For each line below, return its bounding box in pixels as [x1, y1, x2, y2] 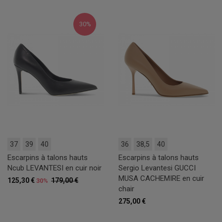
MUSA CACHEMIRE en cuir [118, 173, 204, 183]
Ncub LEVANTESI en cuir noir [7, 163, 102, 172]
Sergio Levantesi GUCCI [118, 163, 196, 172]
